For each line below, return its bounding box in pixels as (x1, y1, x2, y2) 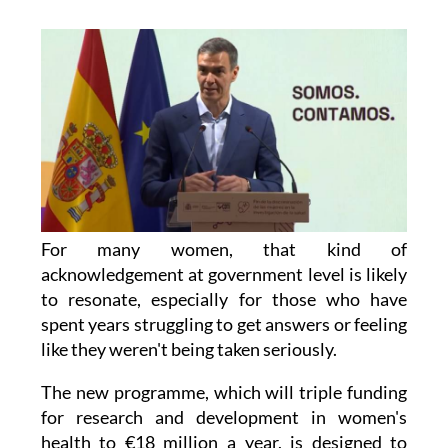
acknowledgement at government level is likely (40, 263, 408, 286)
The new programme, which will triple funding (40, 381, 408, 404)
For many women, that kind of (40, 238, 408, 261)
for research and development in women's (40, 406, 408, 429)
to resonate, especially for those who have (40, 288, 408, 311)
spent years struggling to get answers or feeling (40, 313, 408, 336)
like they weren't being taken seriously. (40, 338, 337, 361)
